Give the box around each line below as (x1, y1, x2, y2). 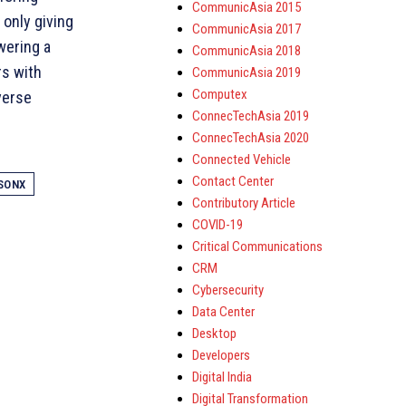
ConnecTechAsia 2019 (192, 108, 309, 124)
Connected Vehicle (192, 151, 291, 168)
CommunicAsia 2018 (192, 43, 301, 59)
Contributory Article (192, 195, 295, 211)
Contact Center (192, 173, 274, 189)
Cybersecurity (192, 282, 264, 298)
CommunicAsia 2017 (192, 21, 301, 37)
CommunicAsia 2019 (192, 64, 301, 81)
